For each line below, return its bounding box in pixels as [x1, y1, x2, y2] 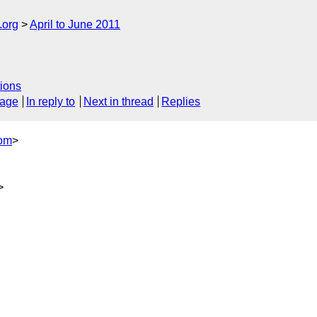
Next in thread [83, 96, 154, 108]
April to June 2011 [30, 18, 120, 30]
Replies [161, 96, 201, 108]
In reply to [26, 96, 76, 108]
